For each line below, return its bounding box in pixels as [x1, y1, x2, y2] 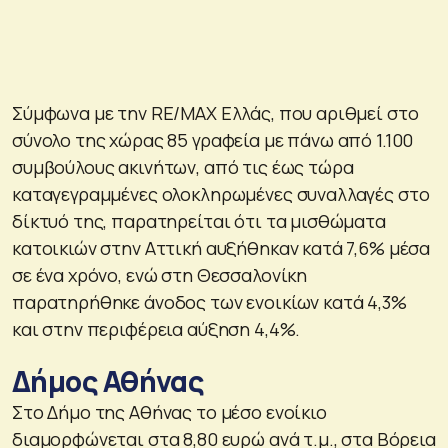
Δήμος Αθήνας [12, 361, 204, 400]
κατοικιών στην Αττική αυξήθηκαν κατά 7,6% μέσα [12, 235, 431, 260]
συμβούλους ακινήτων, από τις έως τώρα [12, 154, 354, 179]
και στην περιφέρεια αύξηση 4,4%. [12, 316, 301, 341]
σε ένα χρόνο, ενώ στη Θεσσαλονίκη [12, 262, 308, 287]
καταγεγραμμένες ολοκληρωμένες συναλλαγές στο [12, 181, 430, 206]
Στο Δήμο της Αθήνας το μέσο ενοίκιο [12, 399, 327, 424]
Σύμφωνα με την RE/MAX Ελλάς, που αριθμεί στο [12, 100, 419, 125]
